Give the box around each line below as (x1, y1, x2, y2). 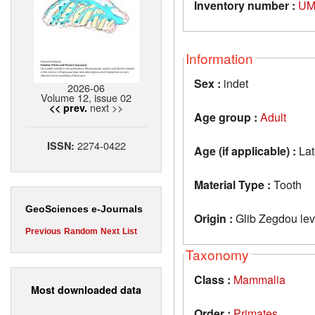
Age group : (194, 108, 257, 125)
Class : (194, 271, 231, 288)
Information (186, 48, 253, 67)
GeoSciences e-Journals (25, 203, 143, 215)
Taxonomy (186, 244, 249, 264)
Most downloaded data (31, 282, 141, 297)
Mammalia (233, 271, 285, 288)
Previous (25, 226, 61, 237)
